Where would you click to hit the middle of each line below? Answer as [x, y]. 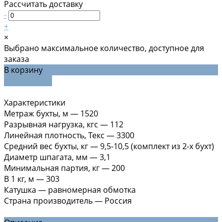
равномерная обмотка [92, 190]
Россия [118, 200]
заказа [17, 59]
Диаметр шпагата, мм [46, 157]
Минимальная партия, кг [52, 168]
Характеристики [35, 102]
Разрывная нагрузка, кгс [51, 124]
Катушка [20, 190]
